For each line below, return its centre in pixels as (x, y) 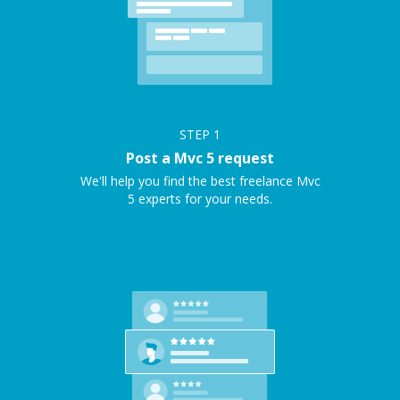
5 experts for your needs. (200, 199)
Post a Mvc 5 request (200, 158)
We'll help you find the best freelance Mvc (200, 181)
